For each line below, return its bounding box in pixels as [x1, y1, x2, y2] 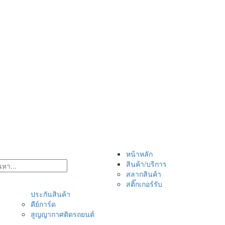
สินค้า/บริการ [126, 159, 167, 169]
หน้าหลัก [126, 149, 153, 159]
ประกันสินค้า [31, 189, 70, 199]
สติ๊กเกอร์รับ [126, 179, 162, 189]
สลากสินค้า [126, 169, 161, 179]
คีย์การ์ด [31, 199, 56, 209]
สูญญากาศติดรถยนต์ [31, 209, 94, 219]
